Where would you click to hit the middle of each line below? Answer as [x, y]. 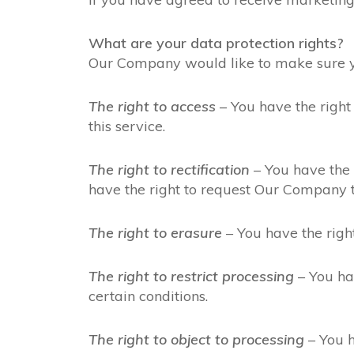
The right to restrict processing [191, 276]
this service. [127, 126]
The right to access [152, 106]
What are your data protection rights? [216, 43]
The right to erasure [155, 233]
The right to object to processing [196, 339]
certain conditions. [148, 296]
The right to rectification [169, 169]
